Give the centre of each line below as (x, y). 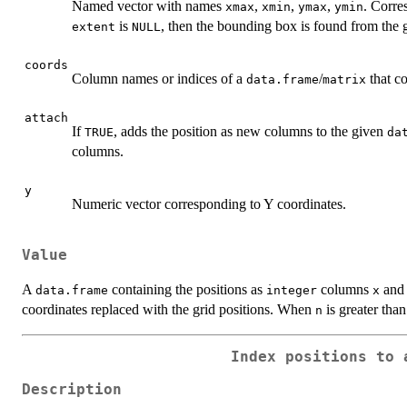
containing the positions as (187, 289)
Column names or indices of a (159, 79)
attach (46, 118)
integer (292, 290)
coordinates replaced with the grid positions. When (169, 309)
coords (46, 65)
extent (94, 27)
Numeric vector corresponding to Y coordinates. (209, 204)
